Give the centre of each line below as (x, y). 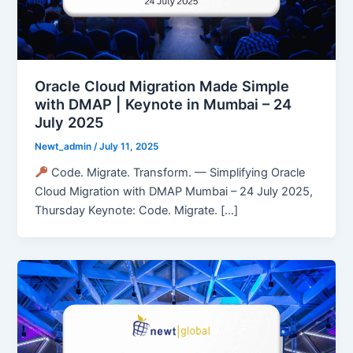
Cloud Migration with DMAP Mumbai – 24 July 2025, (174, 191)
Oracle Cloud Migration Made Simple (162, 86)
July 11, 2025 (129, 147)
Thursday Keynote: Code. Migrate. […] (137, 210)
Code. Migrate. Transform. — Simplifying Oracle (176, 172)
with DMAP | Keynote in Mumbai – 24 (163, 104)
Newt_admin (65, 147)
